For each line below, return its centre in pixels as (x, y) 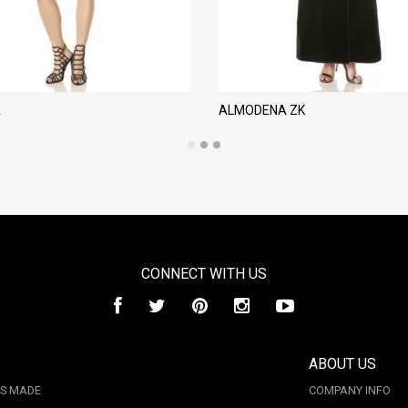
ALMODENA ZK (262, 111)
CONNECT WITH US (204, 274)
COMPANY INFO (350, 391)
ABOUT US (342, 364)
